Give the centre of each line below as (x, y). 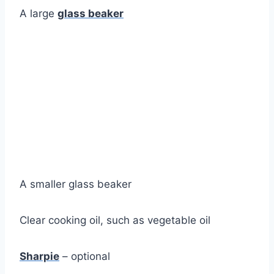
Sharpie (39, 256)
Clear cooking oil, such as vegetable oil (115, 220)
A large (39, 13)
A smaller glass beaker (76, 184)
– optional (85, 256)
